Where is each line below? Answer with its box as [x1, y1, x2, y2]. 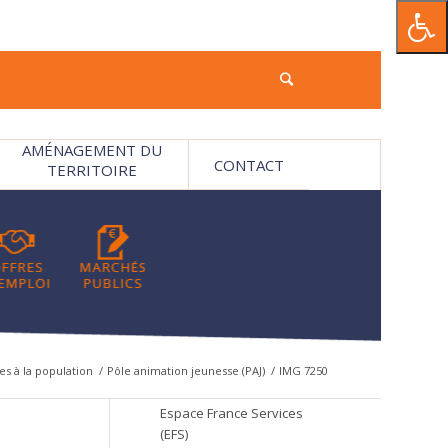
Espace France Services [159, 404, 303, 422]
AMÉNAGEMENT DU [21, 140, 162, 160]
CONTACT [214, 155, 284, 175]
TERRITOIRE [46, 160, 137, 180]
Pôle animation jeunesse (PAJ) [106, 363, 265, 378]
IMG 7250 [278, 363, 328, 378]
